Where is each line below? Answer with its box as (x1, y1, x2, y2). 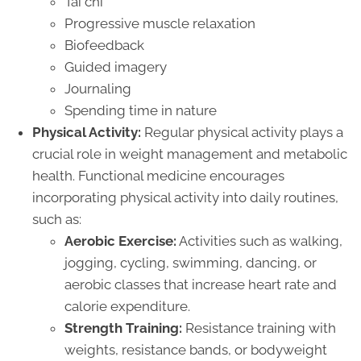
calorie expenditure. (64, 297, 190, 314)
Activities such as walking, (176, 232, 342, 249)
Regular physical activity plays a (141, 123, 343, 140)
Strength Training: (64, 319, 182, 336)
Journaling (64, 80, 131, 97)
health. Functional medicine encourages (32, 167, 284, 184)
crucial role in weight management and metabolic (32, 145, 347, 162)
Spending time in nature (64, 102, 217, 118)
